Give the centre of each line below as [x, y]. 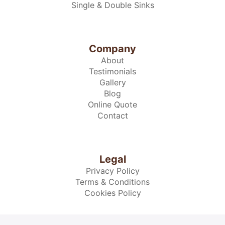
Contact [113, 116]
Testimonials [113, 72]
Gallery [113, 83]
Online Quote [113, 105]
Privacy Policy [113, 171]
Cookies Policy [113, 193]
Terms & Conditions [113, 182]
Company [113, 49]
